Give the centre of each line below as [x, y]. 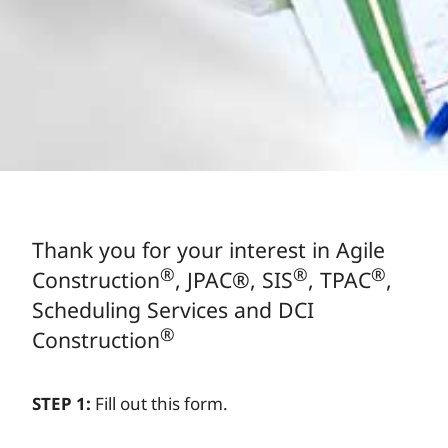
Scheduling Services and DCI [173, 309]
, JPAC [203, 279]
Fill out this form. [159, 403]
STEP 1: [61, 403]
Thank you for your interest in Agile [208, 249]
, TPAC [339, 279]
